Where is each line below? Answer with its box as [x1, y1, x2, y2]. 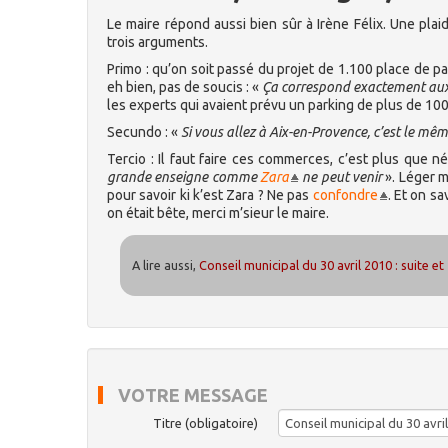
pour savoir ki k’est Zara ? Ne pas [107, 187, 313, 203]
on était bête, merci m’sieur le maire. [107, 205, 329, 221]
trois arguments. [107, 34, 208, 50]
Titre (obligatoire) [153, 416, 258, 431]
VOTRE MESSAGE [118, 385, 268, 406]
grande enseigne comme [107, 169, 260, 185]
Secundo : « [107, 124, 181, 140]
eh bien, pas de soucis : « [107, 79, 262, 95]
